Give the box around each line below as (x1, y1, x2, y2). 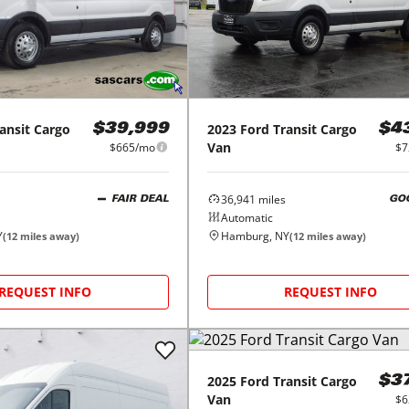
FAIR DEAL (110, 194, 169, 205)
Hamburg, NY (220, 227, 289, 244)
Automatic (220, 209, 273, 225)
